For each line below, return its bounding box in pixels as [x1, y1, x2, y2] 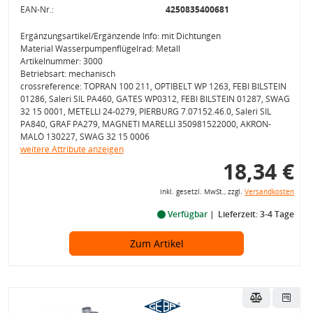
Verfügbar [165, 208, 210, 220]
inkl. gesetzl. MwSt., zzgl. [159, 187, 245, 196]
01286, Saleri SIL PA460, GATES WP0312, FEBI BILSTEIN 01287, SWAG [20, 93, 290, 105]
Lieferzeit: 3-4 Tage [217, 208, 294, 220]
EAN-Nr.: [20, 3, 54, 15]
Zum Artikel [129, 237, 184, 250]
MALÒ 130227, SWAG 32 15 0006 [20, 131, 150, 143]
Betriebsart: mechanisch [20, 68, 115, 80]
